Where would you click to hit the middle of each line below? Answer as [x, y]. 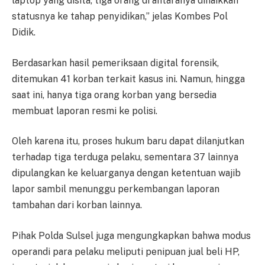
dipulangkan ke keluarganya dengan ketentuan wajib [126, 173]
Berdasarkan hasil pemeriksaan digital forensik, [115, 63]
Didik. [24, 33]
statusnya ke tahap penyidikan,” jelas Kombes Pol [120, 17]
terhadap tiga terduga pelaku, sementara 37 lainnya [125, 157]
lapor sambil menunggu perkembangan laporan [116, 189]
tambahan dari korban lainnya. [77, 205]
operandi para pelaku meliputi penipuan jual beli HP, [126, 251]
